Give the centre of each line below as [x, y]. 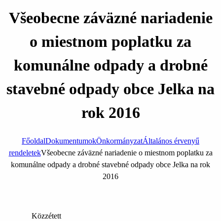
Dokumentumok [71, 141]
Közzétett [46, 216]
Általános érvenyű [171, 141]
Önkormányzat [119, 141]
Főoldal [34, 141]
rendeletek [25, 152]
